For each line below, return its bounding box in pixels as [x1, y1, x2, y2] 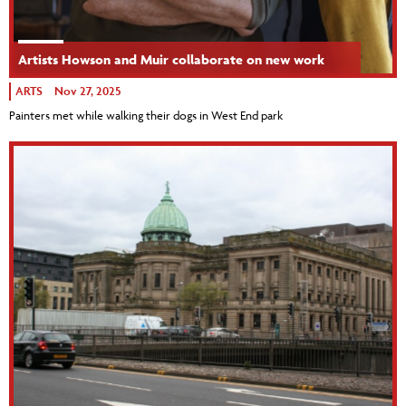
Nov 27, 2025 [54, 83, 121, 100]
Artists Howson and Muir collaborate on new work [18, 51, 324, 69]
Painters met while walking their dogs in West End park [9, 108, 283, 123]
